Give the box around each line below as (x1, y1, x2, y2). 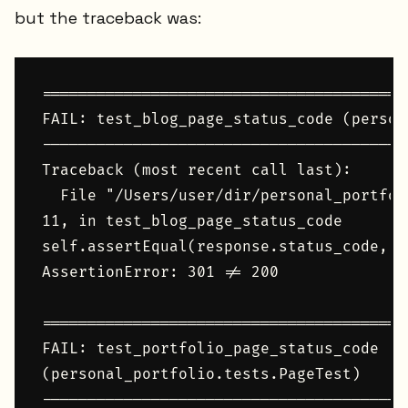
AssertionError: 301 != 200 (42, 263, 279, 282)
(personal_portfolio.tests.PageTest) (42, 365, 361, 384)
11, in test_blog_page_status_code (42, 212, 342, 231)
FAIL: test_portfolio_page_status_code (42, 340, 388, 359)
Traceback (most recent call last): (42, 161, 352, 180)
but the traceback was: (15, 6, 201, 28)
